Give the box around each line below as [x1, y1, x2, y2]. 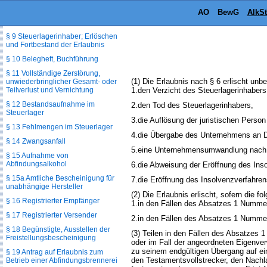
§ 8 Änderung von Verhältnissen [6, 18, 110, 26]
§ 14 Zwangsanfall [6, 137, 66, 145]
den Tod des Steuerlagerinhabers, [138, 101, 253, 110]
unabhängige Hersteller [6, 182, 83, 191]
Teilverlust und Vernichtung [6, 86, 94, 94]
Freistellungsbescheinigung [6, 234, 96, 242]
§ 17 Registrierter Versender [6, 211, 97, 219]
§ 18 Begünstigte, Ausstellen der [6, 225, 110, 234]
